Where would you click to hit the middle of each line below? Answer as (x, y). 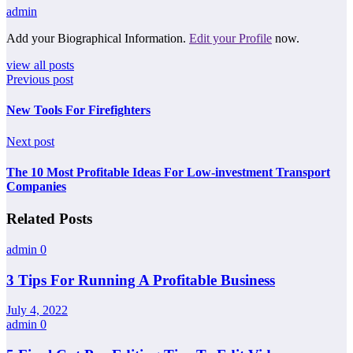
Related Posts (49, 219)
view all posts (40, 65)
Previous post (40, 80)
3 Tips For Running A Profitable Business (141, 280)
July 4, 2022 (37, 310)
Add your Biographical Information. (98, 39)
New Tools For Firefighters (78, 110)
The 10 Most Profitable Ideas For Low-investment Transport (168, 172)
